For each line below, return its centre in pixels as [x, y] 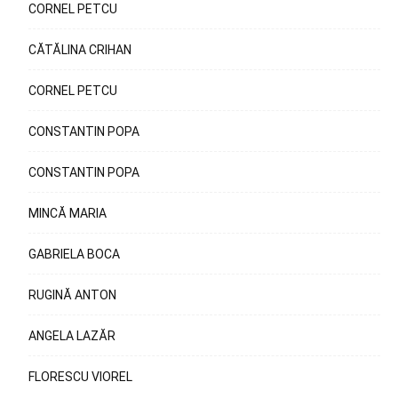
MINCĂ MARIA [68, 213]
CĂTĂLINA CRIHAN [80, 50]
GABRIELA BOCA [74, 254]
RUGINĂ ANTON [72, 295]
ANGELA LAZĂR [72, 336]
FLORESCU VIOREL [80, 377]
